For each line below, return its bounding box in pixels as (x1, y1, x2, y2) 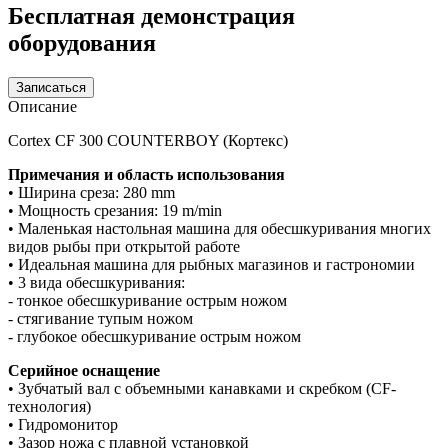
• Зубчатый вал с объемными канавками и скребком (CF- (8, 379, 396, 397)
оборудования (8, 29, 156, 56)
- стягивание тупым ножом (8, 309, 193, 327)
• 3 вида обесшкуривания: (8, 273, 185, 291)
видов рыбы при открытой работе (8, 237, 240, 255)
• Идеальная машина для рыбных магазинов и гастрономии (8, 255, 415, 273)
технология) (8, 397, 91, 415)
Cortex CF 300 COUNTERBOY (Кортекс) (8, 131, 288, 149)
